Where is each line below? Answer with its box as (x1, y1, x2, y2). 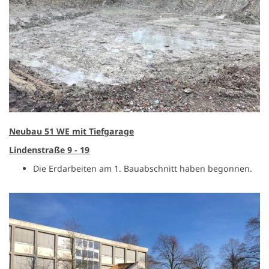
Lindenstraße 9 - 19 (9, 144, 89, 156)
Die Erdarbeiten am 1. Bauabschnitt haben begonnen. (33, 163, 252, 175)
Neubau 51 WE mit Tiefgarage (9, 125, 134, 138)
